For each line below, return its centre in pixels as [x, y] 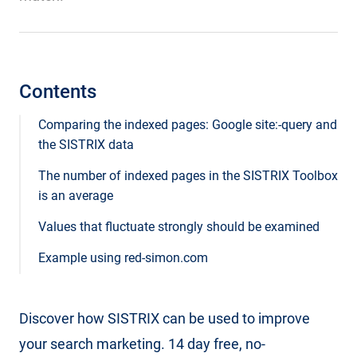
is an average [76, 196]
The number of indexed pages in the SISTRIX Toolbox [188, 176]
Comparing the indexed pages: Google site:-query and [188, 125]
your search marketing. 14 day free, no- [142, 344]
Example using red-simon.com [123, 258]
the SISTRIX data [86, 145]
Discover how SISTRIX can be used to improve [165, 318]
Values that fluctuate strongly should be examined [179, 227]
